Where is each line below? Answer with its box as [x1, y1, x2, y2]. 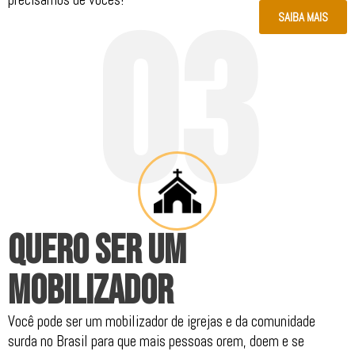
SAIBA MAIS [278, 10, 328, 25]
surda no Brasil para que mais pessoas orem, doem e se [8, 331, 304, 352]
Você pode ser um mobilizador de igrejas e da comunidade [8, 311, 315, 332]
